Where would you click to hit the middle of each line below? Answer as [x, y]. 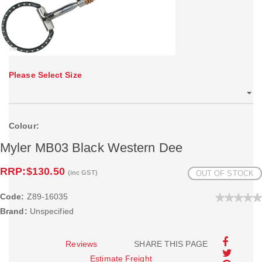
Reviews [82, 244]
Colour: [24, 126]
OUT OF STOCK [225, 173]
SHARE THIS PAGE [171, 244]
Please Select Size [45, 75]
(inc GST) [82, 173]
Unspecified [50, 211]
